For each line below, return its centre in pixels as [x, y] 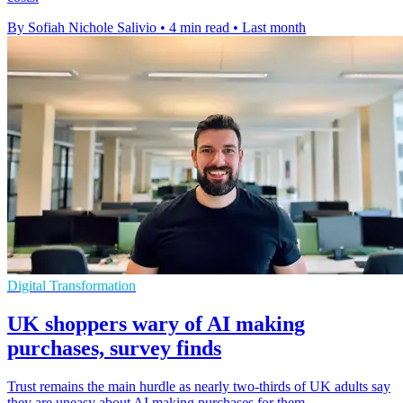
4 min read [199, 28]
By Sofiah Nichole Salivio [82, 28]
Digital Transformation [72, 286]
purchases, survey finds [114, 349]
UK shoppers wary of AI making [156, 324]
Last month [274, 28]
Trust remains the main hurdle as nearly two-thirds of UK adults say [199, 387]
